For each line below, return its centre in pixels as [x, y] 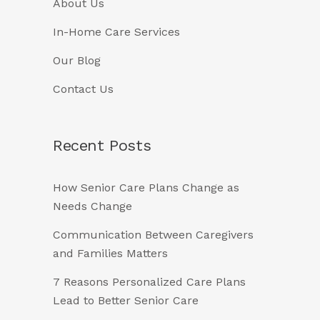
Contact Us [83, 89]
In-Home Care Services [116, 32]
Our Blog [77, 61]
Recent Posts [102, 146]
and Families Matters [110, 254]
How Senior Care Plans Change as [146, 188]
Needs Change [92, 206]
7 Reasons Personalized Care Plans [149, 282]
